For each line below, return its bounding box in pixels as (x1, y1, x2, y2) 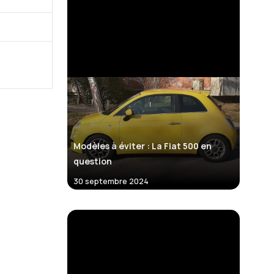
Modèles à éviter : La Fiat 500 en (73, 140, 212, 152)
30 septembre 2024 (78, 176, 149, 187)
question (73, 155, 112, 168)
